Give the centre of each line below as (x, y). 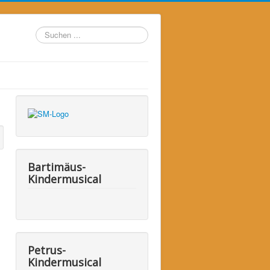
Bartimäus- (57, 167)
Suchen (49, 32)
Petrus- (47, 250)
